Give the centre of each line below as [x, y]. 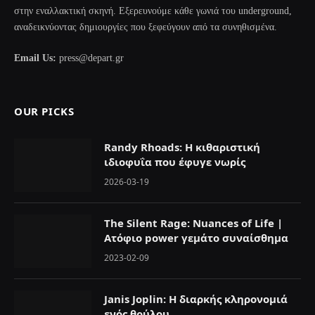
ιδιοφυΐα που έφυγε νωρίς [175, 161]
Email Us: [35, 58]
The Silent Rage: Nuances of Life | [193, 223]
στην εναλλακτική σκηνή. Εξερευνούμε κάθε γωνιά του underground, [153, 11]
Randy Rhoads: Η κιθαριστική [182, 147]
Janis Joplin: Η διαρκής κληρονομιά [196, 298]
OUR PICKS [44, 111]
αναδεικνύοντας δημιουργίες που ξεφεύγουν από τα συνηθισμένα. [146, 27]
